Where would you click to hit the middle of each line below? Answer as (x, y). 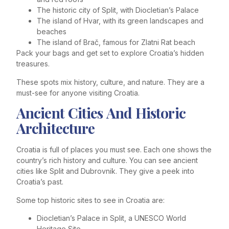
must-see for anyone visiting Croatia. (78, 93)
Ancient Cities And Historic (101, 113)
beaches (52, 32)
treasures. (33, 64)
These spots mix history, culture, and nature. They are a (110, 82)
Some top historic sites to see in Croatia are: (90, 200)
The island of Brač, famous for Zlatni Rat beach (116, 42)
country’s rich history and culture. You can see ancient (107, 161)
